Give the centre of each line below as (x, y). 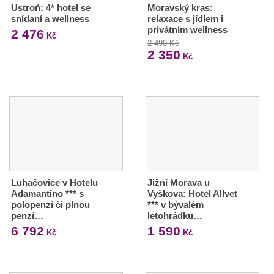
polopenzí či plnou (50, 204)
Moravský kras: (180, 7)
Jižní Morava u (178, 182)
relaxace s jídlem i (185, 18)
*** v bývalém (175, 204)
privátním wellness (187, 29)
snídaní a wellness (50, 18)
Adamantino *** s (47, 193)
